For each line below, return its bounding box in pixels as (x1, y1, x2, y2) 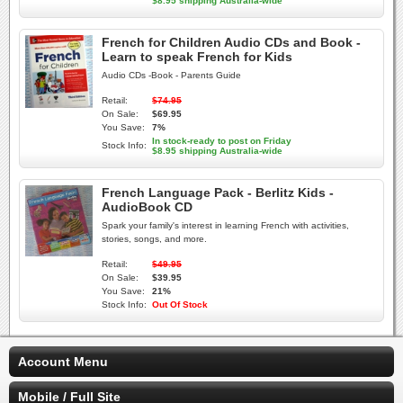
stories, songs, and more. (102, 234, 207, 244)
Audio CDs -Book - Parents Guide (102, 70, 241, 80)
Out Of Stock (152, 300, 208, 309)
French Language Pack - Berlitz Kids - (102, 185, 334, 200)
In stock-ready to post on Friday (152, 136, 291, 146)
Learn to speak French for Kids (102, 49, 292, 64)
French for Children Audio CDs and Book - (102, 35, 361, 49)
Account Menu (18, 354, 108, 369)
